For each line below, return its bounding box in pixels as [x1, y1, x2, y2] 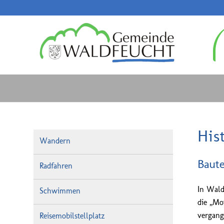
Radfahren [39, 161, 72, 170]
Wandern [39, 136, 70, 145]
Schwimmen [39, 186, 80, 195]
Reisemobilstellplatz [39, 211, 105, 220]
